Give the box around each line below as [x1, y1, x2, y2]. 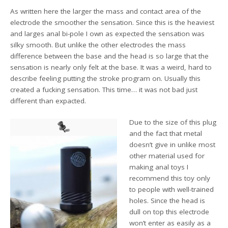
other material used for [129, 151, 205, 160]
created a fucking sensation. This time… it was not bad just [10, 84, 198, 94]
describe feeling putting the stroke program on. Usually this [10, 73, 201, 83]
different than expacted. [10, 96, 87, 105]
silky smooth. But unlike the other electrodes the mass [10, 40, 186, 49]
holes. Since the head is [129, 195, 206, 205]
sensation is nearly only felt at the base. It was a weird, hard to [10, 62, 212, 72]
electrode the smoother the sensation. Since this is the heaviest [10, 17, 215, 27]
